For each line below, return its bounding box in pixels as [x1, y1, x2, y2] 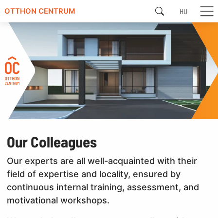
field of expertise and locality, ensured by [7, 169, 181, 179]
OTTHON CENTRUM [4, 7, 75, 16]
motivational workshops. [7, 195, 110, 205]
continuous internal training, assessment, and [7, 182, 200, 192]
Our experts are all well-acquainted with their [7, 156, 198, 166]
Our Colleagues [7, 132, 97, 150]
